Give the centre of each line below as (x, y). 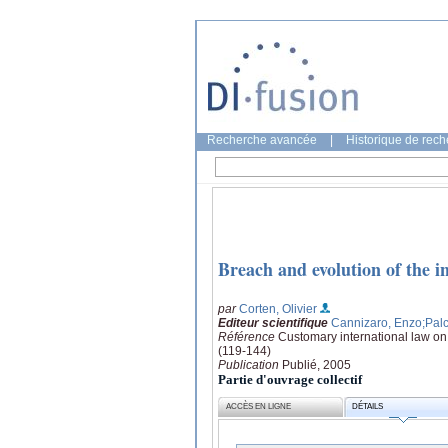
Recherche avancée (262, 140)
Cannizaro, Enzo (376, 322)
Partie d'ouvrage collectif (290, 379)
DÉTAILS (368, 407)
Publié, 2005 (316, 364)
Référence (248, 336)
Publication (250, 364)
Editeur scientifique (273, 322)
